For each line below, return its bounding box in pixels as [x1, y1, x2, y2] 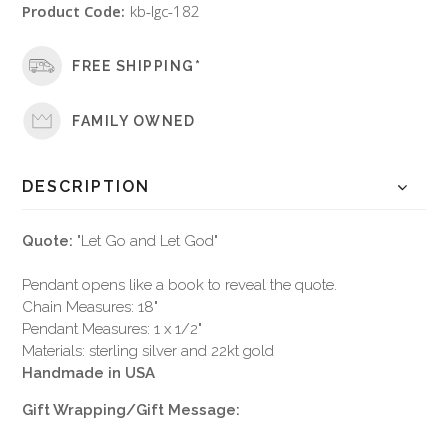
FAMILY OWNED [72, 112, 196, 129]
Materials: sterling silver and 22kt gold [22, 342, 275, 361]
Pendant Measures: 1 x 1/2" [22, 320, 203, 339]
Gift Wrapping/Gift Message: [22, 401, 241, 420]
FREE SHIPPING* [72, 57, 202, 74]
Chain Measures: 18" [22, 298, 159, 317]
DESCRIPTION [22, 177, 151, 197]
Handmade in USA [22, 364, 156, 383]
